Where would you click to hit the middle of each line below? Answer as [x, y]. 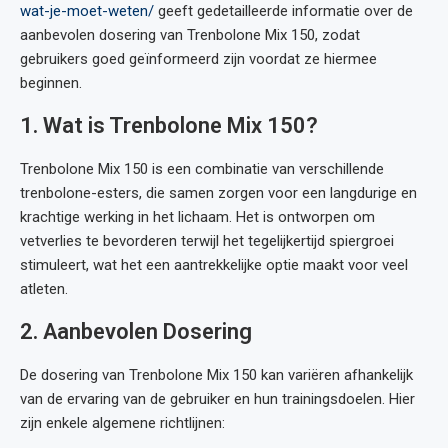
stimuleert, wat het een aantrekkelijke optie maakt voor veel [214, 265]
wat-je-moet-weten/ [87, 11]
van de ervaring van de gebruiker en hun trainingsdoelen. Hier [217, 399]
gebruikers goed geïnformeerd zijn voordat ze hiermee [198, 59]
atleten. [44, 289]
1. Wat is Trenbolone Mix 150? [169, 125]
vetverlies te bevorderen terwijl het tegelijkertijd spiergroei [207, 241]
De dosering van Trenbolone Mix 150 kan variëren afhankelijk [216, 375]
